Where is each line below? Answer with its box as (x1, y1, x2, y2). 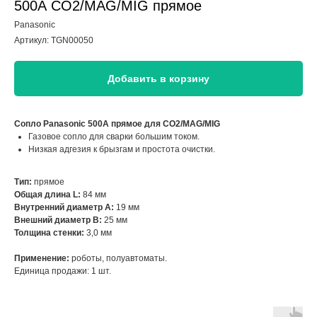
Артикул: (14, 35, 51, 45)
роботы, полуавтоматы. (71, 253, 167, 263)
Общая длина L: (14, 190, 81, 200)
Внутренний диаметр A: (14, 202, 116, 212)
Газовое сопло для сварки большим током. (28, 132, 200, 142)
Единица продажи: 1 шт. (14, 266, 111, 276)
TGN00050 (51, 35, 93, 45)
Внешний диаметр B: (14, 215, 104, 225)
